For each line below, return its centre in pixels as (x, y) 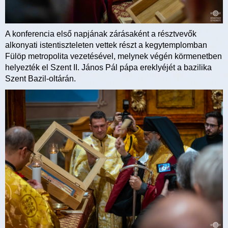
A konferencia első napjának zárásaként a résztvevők (101, 34)
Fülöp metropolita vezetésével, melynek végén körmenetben (113, 56)
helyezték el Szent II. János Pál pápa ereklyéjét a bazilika (108, 68)
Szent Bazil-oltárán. (40, 79)
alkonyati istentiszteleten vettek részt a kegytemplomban (106, 45)
